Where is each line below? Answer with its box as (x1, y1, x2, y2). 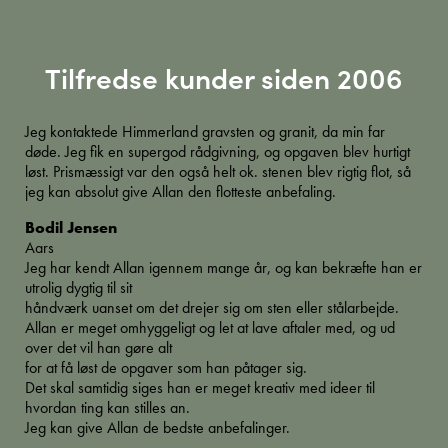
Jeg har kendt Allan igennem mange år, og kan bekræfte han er (25, 257, 422, 278)
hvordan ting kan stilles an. (25, 397, 190, 418)
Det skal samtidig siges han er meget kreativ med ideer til (25, 377, 375, 398)
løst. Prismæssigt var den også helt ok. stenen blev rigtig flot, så (25, 161, 411, 182)
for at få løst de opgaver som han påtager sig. (25, 357, 307, 378)
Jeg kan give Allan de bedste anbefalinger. (25, 417, 290, 438)
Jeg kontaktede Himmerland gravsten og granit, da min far (25, 121, 385, 142)
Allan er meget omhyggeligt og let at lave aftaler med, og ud (25, 317, 395, 338)
